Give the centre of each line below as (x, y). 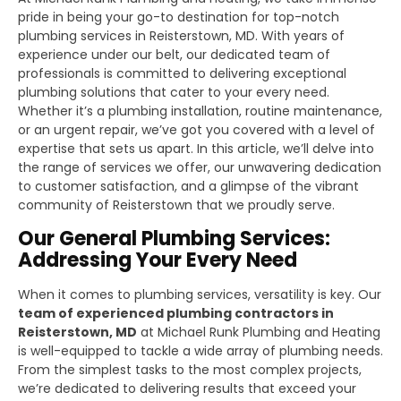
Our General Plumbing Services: (174, 238)
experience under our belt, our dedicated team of (174, 54)
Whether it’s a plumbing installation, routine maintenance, (200, 111)
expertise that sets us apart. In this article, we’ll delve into (196, 148)
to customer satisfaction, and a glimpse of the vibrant (188, 186)
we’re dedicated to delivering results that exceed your (187, 388)
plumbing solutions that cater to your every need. (174, 92)
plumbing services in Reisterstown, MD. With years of (181, 35)
